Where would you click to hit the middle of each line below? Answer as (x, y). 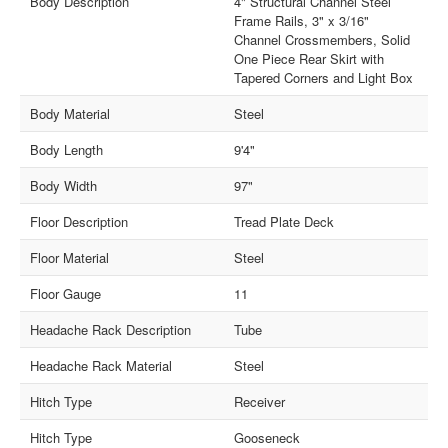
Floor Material (70, 257)
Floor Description (79, 221)
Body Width (64, 185)
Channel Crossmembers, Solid (322, 39)
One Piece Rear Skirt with (309, 58)
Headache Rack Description (111, 329)
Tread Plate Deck (284, 221)
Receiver (259, 401)
